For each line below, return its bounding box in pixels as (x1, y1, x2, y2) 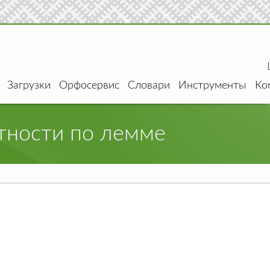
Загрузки (7, 80, 51, 91)
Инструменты (178, 80, 246, 91)
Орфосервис (59, 80, 119, 91)
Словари (128, 80, 170, 91)
